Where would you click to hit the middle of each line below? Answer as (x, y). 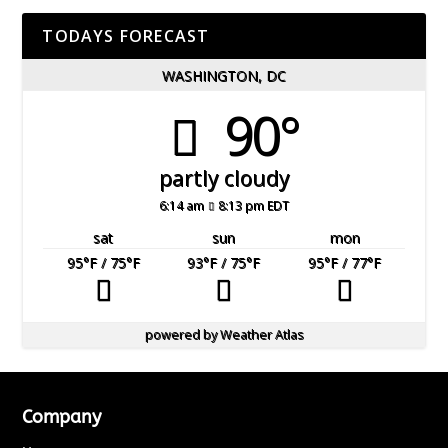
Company (62, 417)
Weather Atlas (261, 335)
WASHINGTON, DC (224, 75)
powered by (182, 335)
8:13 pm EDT (254, 205)
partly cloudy (224, 178)
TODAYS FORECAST (126, 36)
